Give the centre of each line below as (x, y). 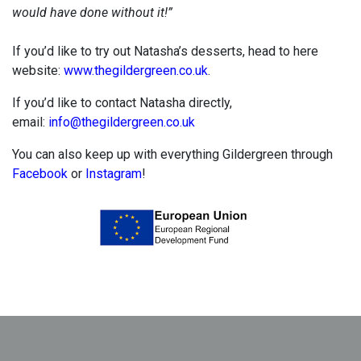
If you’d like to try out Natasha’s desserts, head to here (165, 51)
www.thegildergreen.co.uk (136, 71)
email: (30, 122)
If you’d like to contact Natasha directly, (122, 103)
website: (38, 71)
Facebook (40, 174)
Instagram (114, 174)
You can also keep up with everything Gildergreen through (172, 154)
